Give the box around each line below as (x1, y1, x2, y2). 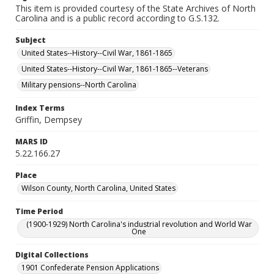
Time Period (15, 206, 63, 217)
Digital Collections (15, 250, 89, 260)
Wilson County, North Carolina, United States (21, 183, 176, 193)
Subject (15, 35, 46, 45)
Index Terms (15, 103, 65, 113)
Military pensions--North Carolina (21, 80, 136, 90)
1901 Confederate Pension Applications (21, 262, 159, 273)
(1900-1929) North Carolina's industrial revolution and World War (26, 219, 252, 229)
